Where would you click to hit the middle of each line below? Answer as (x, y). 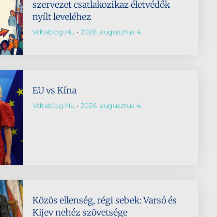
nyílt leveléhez (62, 16)
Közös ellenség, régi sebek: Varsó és (104, 200)
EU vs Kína (54, 90)
